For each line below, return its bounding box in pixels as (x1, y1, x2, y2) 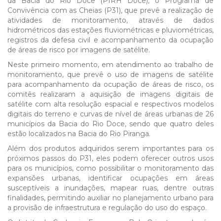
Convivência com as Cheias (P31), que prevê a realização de (7, 6, 214, 15)
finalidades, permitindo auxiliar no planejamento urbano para (7, 193, 214, 202)
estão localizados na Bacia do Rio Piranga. (7, 129, 150, 138)
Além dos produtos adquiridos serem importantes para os (7, 144, 214, 153)
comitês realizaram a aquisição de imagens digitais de (7, 90, 214, 99)
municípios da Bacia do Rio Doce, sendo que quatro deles (7, 119, 214, 128)
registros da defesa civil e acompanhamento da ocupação (7, 36, 214, 44)
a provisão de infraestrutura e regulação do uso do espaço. (7, 203, 207, 212)
